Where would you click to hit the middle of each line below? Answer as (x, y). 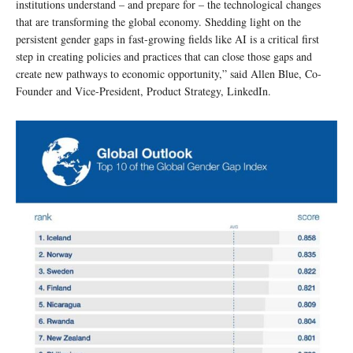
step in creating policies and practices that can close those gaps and (164, 56)
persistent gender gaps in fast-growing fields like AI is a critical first (167, 39)
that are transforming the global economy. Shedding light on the (158, 21)
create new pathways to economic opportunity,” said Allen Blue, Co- (169, 73)
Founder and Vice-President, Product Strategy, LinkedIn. (143, 91)
